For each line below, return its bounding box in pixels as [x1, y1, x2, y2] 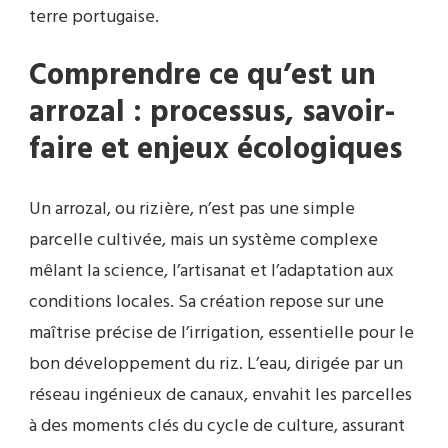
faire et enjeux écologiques [29, 125, 402, 174]
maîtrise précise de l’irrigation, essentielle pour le [29, 318, 414, 348]
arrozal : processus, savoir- [29, 88, 395, 137]
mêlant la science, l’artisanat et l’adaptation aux [29, 256, 394, 286]
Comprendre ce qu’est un [29, 51, 376, 100]
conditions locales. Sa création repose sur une [29, 287, 384, 317]
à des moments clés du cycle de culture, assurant [29, 411, 405, 441]
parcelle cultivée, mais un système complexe [29, 225, 378, 255]
